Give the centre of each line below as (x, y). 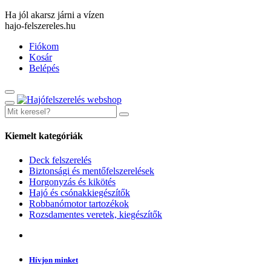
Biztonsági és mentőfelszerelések (92, 171)
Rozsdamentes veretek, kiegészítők (96, 214)
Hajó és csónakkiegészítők (80, 192)
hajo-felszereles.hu (40, 26)
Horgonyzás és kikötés (72, 181)
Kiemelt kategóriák (44, 136)
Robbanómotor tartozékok (79, 203)
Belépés (44, 68)
